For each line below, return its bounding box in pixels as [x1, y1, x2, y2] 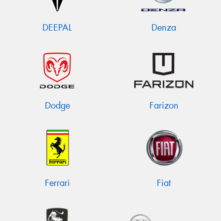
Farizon [149, 99, 179, 111]
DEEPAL [42, 22, 72, 34]
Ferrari [44, 177, 70, 189]
